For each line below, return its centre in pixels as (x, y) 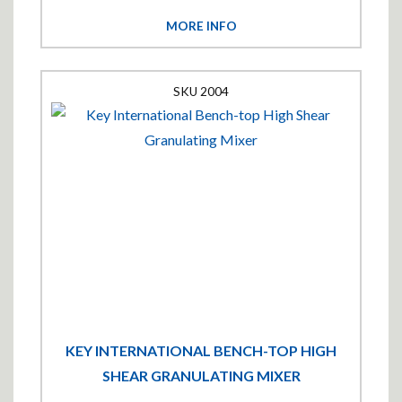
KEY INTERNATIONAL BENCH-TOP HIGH (201, 350)
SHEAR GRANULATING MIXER (201, 375)
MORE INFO (201, 26)
